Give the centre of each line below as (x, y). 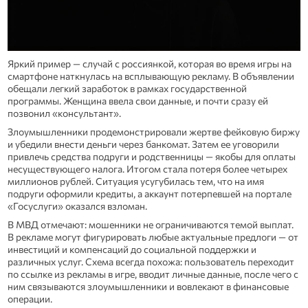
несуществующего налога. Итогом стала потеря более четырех (147, 168)
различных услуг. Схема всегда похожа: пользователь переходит (151, 261)
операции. (30, 298)
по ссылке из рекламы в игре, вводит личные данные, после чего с (153, 274)
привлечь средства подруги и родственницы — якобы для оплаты (151, 156)
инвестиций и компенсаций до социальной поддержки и (132, 249)
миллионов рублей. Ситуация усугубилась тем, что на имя (135, 181)
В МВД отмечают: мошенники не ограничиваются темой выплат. (150, 224)
